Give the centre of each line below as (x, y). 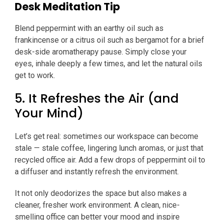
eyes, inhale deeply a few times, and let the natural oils (109, 64)
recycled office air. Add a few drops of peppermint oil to (110, 160)
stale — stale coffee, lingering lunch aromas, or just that (109, 148)
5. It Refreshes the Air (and (97, 99)
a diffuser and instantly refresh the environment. (98, 172)
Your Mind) (49, 113)
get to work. (36, 76)
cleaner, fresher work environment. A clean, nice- (97, 205)
